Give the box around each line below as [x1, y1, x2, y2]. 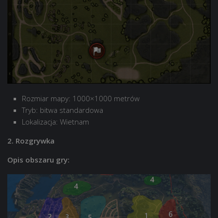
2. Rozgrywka [7, 136, 54, 146]
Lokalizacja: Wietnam [22, 117, 89, 127]
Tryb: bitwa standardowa [22, 105, 103, 115]
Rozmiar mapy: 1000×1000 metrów [22, 93, 140, 104]
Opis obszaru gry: [7, 155, 70, 165]
